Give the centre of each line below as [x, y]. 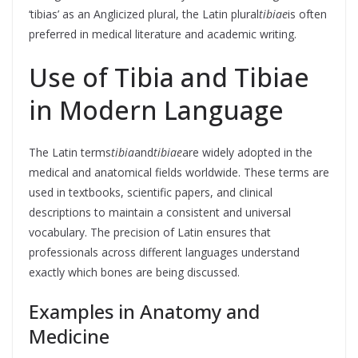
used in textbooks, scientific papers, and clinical [151, 192]
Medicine [69, 336]
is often [307, 14]
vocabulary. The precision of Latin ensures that [150, 232]
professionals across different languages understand [164, 252]
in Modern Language [156, 110]
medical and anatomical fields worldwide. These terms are [179, 172]
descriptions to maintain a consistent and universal [160, 212]
